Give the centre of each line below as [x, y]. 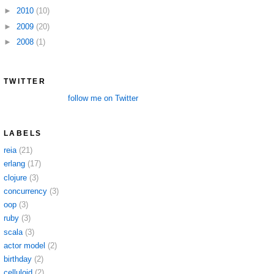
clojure [15, 177]
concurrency [25, 191]
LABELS [23, 133]
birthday [18, 259]
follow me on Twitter [103, 98]
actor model [24, 245]
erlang [14, 164]
